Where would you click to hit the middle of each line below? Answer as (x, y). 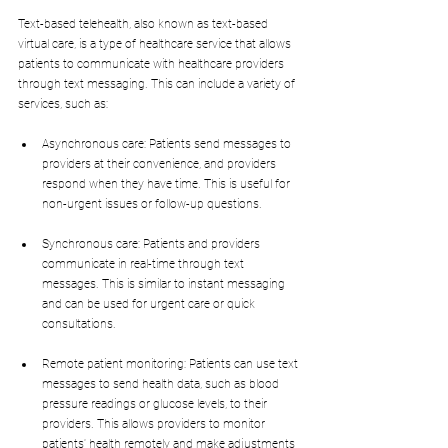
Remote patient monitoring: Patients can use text (171, 364)
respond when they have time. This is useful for (167, 184)
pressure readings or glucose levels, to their (156, 404)
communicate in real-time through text (144, 264)
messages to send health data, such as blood (162, 384)
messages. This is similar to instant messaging (165, 284)
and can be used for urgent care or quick (150, 304)
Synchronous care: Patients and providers (152, 244)
